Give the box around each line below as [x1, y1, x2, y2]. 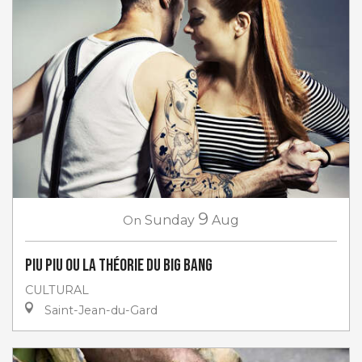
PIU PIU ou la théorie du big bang [25, 255, 213, 276]
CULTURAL [25, 282, 89, 297]
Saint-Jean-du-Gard [41, 302, 158, 318]
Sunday [145, 212, 195, 228]
